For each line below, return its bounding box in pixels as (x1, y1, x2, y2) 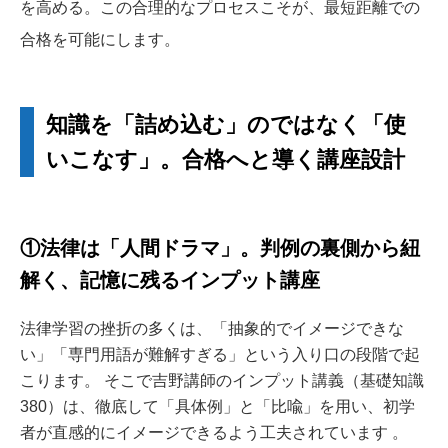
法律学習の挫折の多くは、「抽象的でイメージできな (20, 320, 404, 338)
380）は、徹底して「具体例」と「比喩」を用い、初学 (20, 398, 415, 416)
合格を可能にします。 (20, 31, 180, 49)
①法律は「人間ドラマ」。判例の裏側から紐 (20, 237, 420, 260)
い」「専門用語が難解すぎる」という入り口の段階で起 (20, 346, 420, 364)
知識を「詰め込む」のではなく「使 (46, 112, 406, 138)
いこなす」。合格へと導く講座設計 (46, 147, 405, 173)
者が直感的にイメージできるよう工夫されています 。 (20, 424, 408, 442)
